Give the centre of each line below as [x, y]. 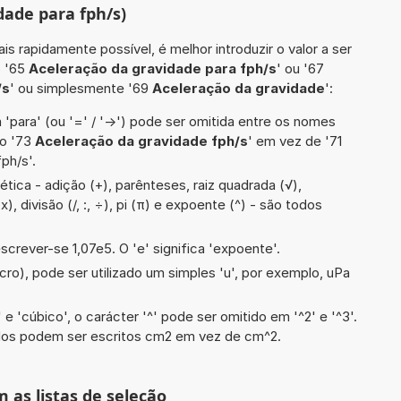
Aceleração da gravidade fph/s [141, 141]
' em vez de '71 [295, 141]
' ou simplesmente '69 [81, 88]
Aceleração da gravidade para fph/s [153, 68]
